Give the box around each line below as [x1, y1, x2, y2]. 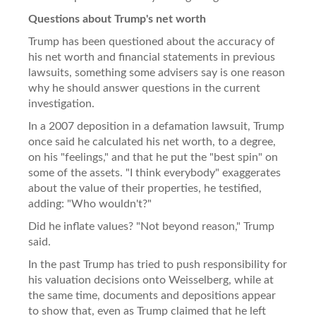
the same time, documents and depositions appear [28, 289, 276, 301]
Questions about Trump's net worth [28, 13, 206, 25]
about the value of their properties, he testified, [28, 182, 262, 194]
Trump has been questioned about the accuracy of [28, 35, 275, 47]
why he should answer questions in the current [28, 82, 260, 94]
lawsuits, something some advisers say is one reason [28, 66, 285, 78]
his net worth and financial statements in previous [28, 51, 275, 63]
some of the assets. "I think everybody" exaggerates [28, 166, 281, 178]
